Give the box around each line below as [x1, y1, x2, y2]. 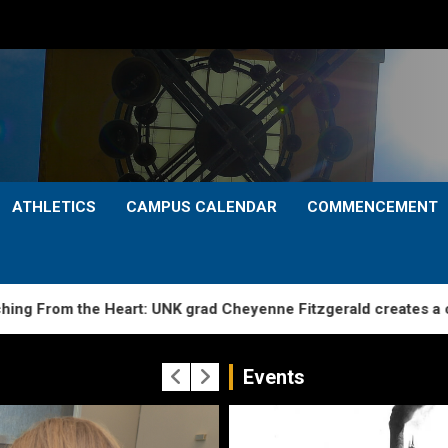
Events [243, 365, 305, 389]
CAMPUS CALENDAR [126, 198, 277, 216]
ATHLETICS [12, 198, 96, 216]
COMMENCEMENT [307, 198, 438, 216]
